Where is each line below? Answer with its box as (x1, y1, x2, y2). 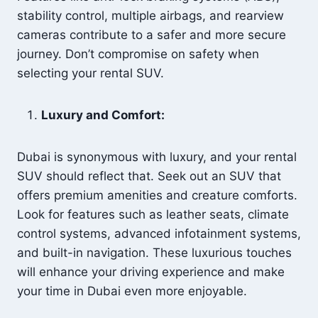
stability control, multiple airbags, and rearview (17, 9, 284, 23)
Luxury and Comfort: (41, 108, 165, 122)
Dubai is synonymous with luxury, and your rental (17, 150, 297, 164)
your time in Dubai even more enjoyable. (17, 284, 247, 298)
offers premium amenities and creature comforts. (17, 188, 297, 202)
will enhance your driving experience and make (17, 265, 285, 279)
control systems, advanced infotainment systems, (17, 226, 301, 241)
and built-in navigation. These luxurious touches (17, 246, 292, 260)
